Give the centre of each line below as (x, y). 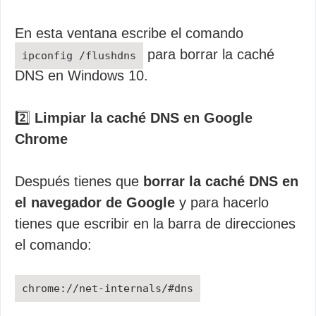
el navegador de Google (95, 202)
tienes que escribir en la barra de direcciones (155, 224)
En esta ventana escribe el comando (129, 33)
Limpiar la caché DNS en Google (144, 118)
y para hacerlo (222, 202)
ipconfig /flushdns (79, 56)
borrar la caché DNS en (221, 181)
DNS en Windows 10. (81, 75)
